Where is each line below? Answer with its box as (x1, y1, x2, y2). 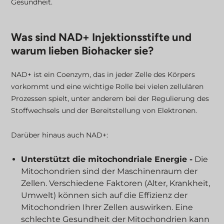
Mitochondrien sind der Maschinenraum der (21, 166, 198, 176)
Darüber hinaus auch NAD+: (11, 130, 108, 139)
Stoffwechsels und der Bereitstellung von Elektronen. (11, 106, 197, 115)
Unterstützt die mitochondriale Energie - (21, 154, 193, 164)
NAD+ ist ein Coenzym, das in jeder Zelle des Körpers (11, 70, 195, 79)
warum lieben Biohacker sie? (11, 44, 154, 57)
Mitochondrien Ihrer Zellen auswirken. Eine (21, 202, 193, 212)
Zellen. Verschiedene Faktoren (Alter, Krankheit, (21, 178, 210, 188)
